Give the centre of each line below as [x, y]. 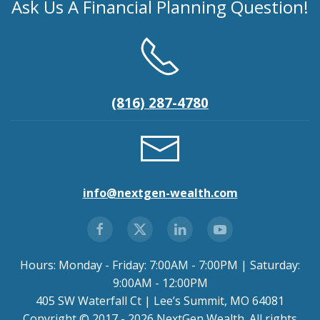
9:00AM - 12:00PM [160, 283]
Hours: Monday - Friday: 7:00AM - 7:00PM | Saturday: [160, 265]
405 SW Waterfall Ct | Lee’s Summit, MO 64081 [160, 301]
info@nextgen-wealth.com [160, 193]
